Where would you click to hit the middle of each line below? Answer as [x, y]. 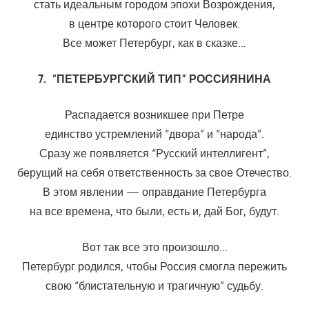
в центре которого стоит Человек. [154, 24]
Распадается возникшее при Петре [154, 115]
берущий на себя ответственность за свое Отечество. [154, 173]
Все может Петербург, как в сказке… [154, 43]
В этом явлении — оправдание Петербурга [154, 192]
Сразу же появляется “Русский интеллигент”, [154, 153]
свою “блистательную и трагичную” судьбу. [154, 286]
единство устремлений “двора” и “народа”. [154, 134]
